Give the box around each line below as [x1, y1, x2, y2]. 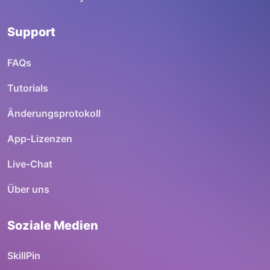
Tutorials [7, 81, 48, 94]
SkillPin [7, 250, 40, 262]
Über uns [7, 183, 49, 196]
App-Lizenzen [7, 132, 72, 145]
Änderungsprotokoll [7, 107, 101, 119]
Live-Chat [7, 158, 52, 171]
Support [7, 25, 55, 40]
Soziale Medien [7, 218, 98, 233]
